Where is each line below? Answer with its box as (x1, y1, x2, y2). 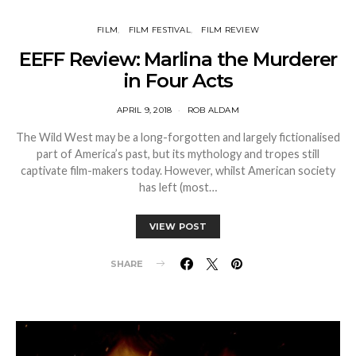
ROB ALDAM (187, 104, 239, 115)
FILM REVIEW (201, 24, 259, 35)
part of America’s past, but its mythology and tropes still (37, 146, 319, 161)
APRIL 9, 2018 (117, 104, 172, 115)
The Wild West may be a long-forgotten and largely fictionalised (16, 130, 340, 144)
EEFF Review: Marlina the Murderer (18, 47, 338, 71)
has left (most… (139, 180, 217, 194)
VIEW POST (149, 220, 207, 232)
